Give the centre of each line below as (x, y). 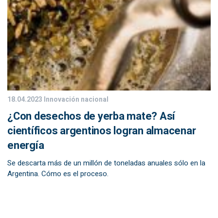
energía (26, 145)
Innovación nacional (75, 100)
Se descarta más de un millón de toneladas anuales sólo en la (106, 163)
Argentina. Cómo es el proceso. (58, 174)
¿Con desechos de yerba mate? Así (91, 116)
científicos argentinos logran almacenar (102, 131)
